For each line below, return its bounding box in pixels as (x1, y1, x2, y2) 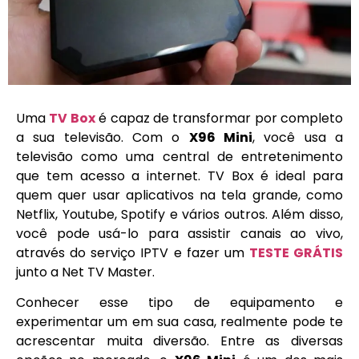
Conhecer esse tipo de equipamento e (16, 293, 343, 313)
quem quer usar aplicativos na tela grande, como (16, 185, 343, 204)
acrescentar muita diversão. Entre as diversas (16, 332, 343, 351)
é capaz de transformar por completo (95, 108, 343, 127)
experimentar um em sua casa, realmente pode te (16, 313, 343, 332)
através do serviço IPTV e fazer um (16, 243, 249, 262)
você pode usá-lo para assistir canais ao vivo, (16, 224, 343, 243)
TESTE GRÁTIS (248, 243, 343, 262)
